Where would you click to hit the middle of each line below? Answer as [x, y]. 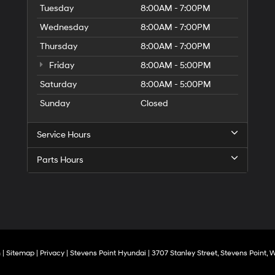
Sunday [55, 103]
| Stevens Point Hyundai [105, 253]
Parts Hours [60, 160]
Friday [61, 65]
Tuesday [57, 8]
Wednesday [64, 27]
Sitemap [20, 253]
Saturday [58, 84]
